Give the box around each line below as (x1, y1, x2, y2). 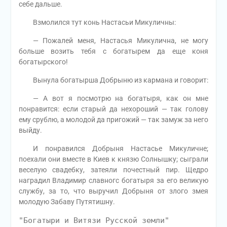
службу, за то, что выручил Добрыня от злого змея (18, 187, 209, 196)
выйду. (18, 126, 42, 135)
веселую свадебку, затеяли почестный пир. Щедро (18, 166, 209, 174)
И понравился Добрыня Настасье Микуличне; (18, 144, 209, 153)
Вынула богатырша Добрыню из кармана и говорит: (18, 76, 208, 85)
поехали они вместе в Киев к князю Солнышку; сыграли (18, 155, 209, 164)
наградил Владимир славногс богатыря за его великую (18, 176, 209, 185)
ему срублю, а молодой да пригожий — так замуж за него (18, 116, 209, 124)
